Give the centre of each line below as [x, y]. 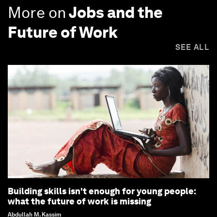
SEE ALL [192, 47]
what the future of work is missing [79, 201]
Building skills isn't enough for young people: [102, 191]
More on [37, 13]
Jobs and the [116, 13]
